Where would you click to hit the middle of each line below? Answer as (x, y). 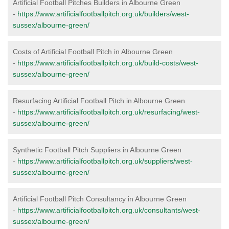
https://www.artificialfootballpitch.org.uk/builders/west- (103, 14)
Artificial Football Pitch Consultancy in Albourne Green (100, 199)
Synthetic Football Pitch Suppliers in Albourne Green (97, 150)
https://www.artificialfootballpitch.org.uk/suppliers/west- (105, 161)
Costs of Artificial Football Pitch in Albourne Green (93, 52)
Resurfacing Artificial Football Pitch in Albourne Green (99, 101)
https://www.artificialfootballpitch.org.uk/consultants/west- (109, 210)
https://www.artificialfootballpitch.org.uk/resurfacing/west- (109, 112)
